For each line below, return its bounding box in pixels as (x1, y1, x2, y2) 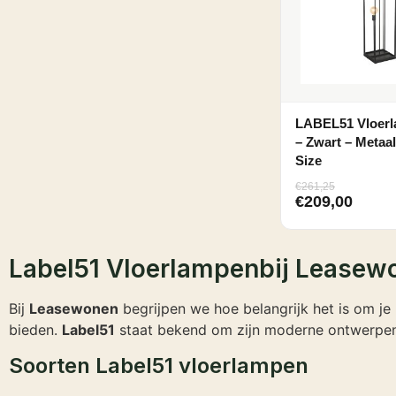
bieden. (9, 321, 62, 339)
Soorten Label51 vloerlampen (9, 352, 308, 378)
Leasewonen (29, 300, 118, 318)
